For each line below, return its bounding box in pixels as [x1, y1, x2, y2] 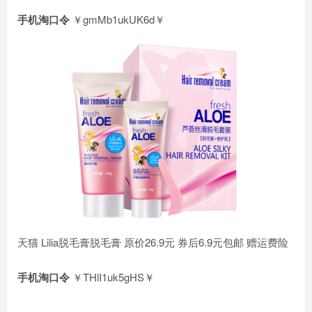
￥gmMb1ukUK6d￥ [70, 12, 165, 27]
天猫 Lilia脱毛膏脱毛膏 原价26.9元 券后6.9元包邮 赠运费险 [17, 235, 288, 250]
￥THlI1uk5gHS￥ [70, 270, 155, 285]
